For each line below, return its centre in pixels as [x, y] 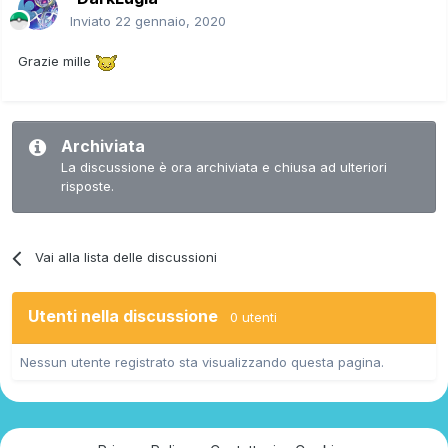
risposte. [87, 186]
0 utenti [253, 317]
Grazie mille [56, 61]
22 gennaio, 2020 [170, 21]
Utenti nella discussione [129, 316]
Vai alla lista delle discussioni [126, 257]
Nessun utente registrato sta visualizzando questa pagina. [202, 362]
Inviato [92, 21]
